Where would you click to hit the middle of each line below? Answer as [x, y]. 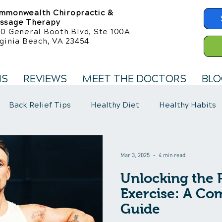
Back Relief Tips [40, 105]
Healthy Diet [115, 105]
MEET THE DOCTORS [134, 79]
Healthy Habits [188, 105]
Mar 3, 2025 [135, 156]
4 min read [172, 156]
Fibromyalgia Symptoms [108, 145]
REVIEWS [45, 79]
